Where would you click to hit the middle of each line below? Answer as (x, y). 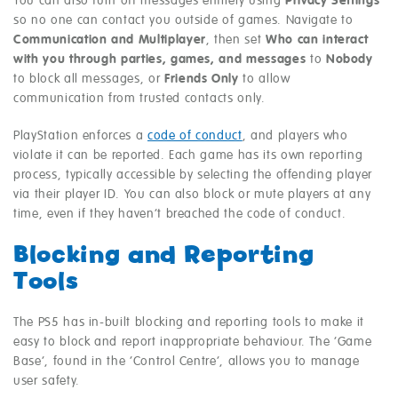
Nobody (349, 60)
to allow (264, 80)
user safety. (47, 382)
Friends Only (201, 80)
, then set (236, 40)
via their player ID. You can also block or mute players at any (192, 195)
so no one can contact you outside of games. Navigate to (183, 21)
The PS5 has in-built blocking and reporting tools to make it (189, 323)
